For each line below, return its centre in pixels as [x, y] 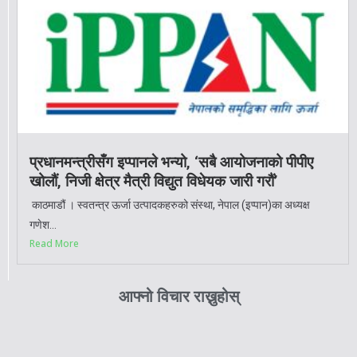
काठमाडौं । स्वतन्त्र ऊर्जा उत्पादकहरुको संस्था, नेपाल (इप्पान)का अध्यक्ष [170, 204]
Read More [54, 243]
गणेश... [43, 224]
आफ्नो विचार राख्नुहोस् [178, 296]
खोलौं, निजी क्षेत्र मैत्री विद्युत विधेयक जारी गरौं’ [153, 181]
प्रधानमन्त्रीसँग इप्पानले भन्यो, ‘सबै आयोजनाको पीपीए [171, 162]
